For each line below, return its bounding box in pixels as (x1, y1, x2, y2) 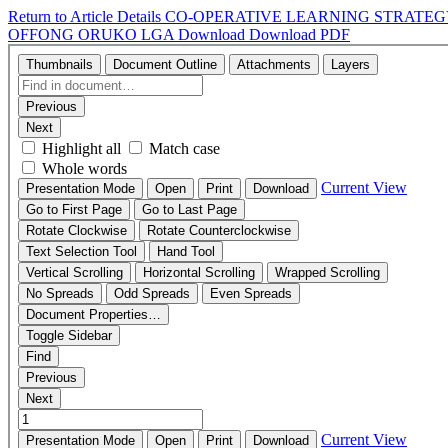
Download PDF (249, 26, 350, 43)
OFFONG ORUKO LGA (8, 26, 178, 43)
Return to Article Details (8, 8, 165, 25)
